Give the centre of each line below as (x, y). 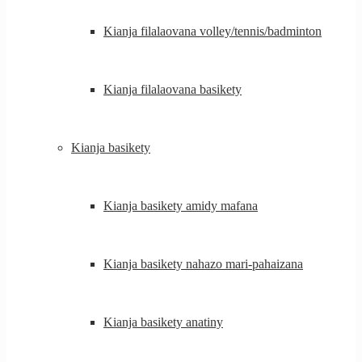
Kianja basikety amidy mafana (181, 206)
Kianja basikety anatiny (163, 322)
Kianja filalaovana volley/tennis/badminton (213, 31)
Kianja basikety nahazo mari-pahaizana (203, 264)
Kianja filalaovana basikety (173, 89)
